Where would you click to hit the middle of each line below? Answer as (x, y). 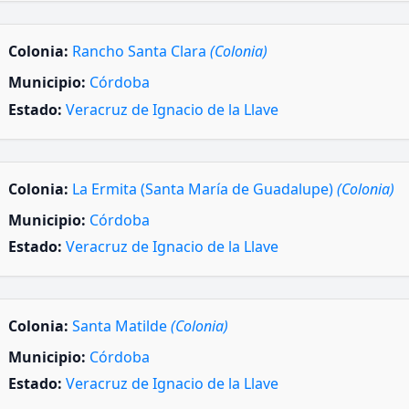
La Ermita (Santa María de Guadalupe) (204, 189)
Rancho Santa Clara (141, 52)
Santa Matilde (121, 326)
